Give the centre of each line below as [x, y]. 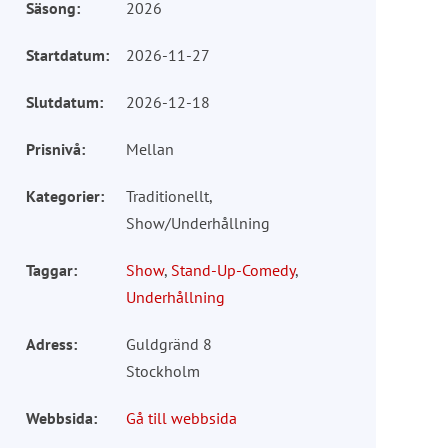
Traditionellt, [168, 195]
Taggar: [51, 269]
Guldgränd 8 [168, 343]
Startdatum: [67, 54]
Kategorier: [64, 195]
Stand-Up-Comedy [232, 269]
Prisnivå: [55, 148]
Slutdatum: [64, 101]
